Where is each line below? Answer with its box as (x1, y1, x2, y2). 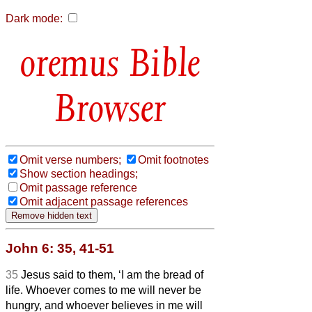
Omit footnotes (138, 153, 209, 166)
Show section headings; (19, 167, 138, 180)
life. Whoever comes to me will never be (6, 283, 201, 296)
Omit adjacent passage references (19, 195, 188, 208)
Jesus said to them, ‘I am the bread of (21, 268, 203, 281)
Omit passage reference (19, 181, 137, 194)
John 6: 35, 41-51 (6, 240, 114, 256)
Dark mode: (6, 13, 63, 24)
